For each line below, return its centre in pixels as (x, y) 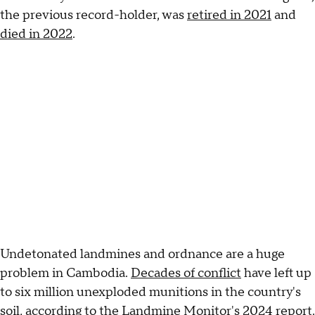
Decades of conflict (186, 274)
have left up (276, 274)
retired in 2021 (229, 15)
